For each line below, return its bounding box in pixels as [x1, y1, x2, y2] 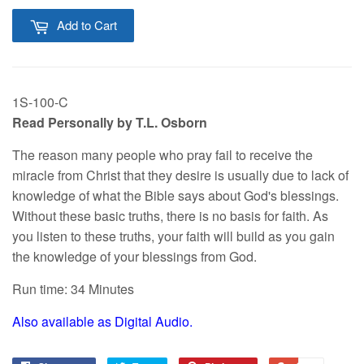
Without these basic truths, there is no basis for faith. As [12, 206, 328, 226]
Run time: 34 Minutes [12, 279, 134, 299]
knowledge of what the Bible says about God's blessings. [12, 186, 339, 206]
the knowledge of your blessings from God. [12, 247, 257, 266]
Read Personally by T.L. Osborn [12, 113, 207, 132]
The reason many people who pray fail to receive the [12, 145, 313, 165]
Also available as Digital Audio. [12, 312, 196, 331]
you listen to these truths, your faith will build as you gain [12, 227, 335, 246]
